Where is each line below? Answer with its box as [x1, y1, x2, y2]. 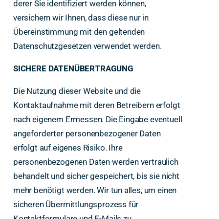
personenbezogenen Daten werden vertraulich [13, 156, 178, 167]
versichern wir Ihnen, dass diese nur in [13, 13, 149, 23]
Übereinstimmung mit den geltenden [13, 27, 145, 37]
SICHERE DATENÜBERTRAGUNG [13, 64, 133, 74]
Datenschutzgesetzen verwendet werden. [13, 41, 162, 51]
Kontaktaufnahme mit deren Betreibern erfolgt [13, 100, 180, 110]
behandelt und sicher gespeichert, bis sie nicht [13, 171, 179, 181]
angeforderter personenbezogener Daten [13, 128, 161, 138]
